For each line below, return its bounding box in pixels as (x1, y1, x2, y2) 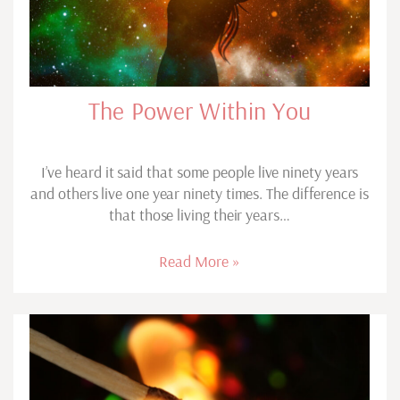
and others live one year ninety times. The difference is (30, 183, 369, 204)
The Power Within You (87, 95, 312, 127)
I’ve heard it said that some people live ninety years (40, 162, 359, 183)
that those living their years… (109, 204, 290, 226)
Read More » (159, 251, 240, 272)
